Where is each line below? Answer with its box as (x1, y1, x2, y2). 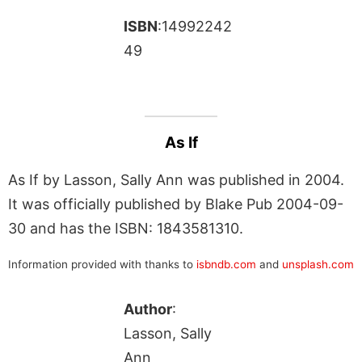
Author (123, 300, 172, 318)
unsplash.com (282, 257, 354, 271)
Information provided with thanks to (8, 257, 196, 271)
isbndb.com (196, 257, 256, 271)
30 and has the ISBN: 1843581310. (8, 219, 243, 237)
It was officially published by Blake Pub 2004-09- (8, 195, 343, 213)
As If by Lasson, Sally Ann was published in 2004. (8, 170, 344, 188)
